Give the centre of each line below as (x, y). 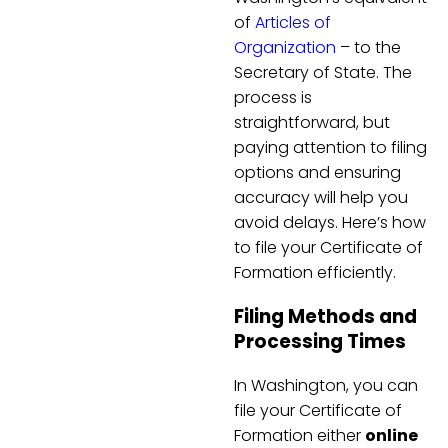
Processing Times (320, 342)
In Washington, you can (326, 385)
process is (273, 98)
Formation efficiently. (315, 273)
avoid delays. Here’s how (330, 223)
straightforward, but (312, 123)
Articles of (293, 23)
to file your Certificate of (328, 248)
